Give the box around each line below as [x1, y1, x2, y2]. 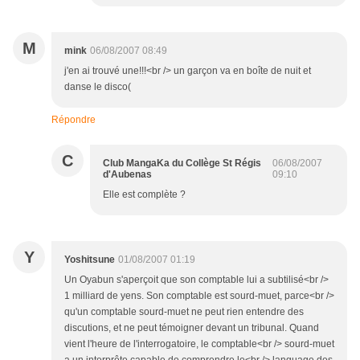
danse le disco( [64, 81, 131, 92]
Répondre [51, 114, 96, 125]
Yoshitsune [64, 254, 115, 265]
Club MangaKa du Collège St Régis [103, 157, 261, 169]
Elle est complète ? [103, 189, 186, 200]
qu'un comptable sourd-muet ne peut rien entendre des [64, 306, 304, 317]
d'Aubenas [103, 169, 152, 180]
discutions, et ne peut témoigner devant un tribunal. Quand [64, 322, 319, 333]
